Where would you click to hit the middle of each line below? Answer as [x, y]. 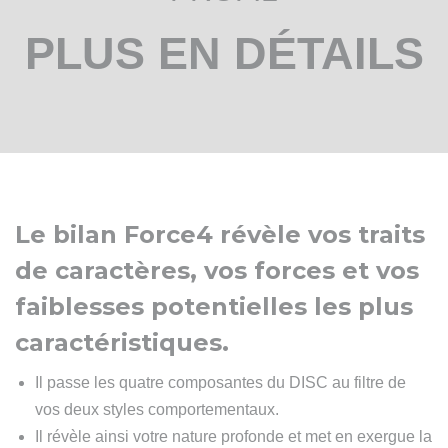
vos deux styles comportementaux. [157, 409]
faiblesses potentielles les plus [214, 306]
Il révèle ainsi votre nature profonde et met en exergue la [233, 436]
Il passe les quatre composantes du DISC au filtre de [220, 382]
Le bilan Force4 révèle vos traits [220, 234]
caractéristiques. [122, 342]
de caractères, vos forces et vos [217, 270]
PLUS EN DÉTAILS [224, 53]
